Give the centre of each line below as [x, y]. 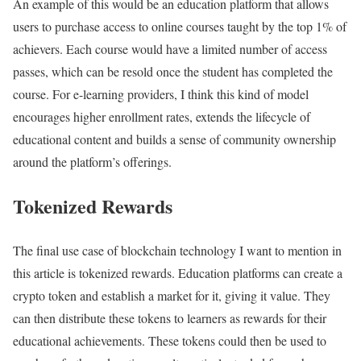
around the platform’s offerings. [92, 162]
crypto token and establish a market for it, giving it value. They [172, 296]
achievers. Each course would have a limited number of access [170, 49]
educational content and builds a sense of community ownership [174, 139]
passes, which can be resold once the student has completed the [173, 72]
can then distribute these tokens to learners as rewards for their [170, 318]
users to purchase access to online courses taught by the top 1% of [180, 27]
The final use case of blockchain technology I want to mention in [177, 251]
